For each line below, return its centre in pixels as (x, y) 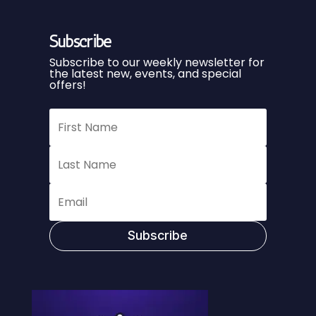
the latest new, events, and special (145, 74)
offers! (67, 85)
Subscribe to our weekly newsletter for (157, 62)
